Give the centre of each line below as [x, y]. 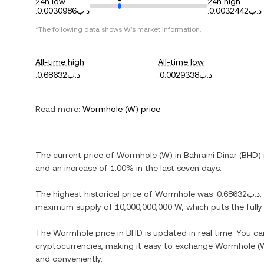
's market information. [166, 29]
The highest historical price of [95, 194]
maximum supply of [75, 207]
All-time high [60, 62]
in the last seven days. [178, 168]
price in [110, 233]
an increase [75, 168]
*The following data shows [80, 29]
